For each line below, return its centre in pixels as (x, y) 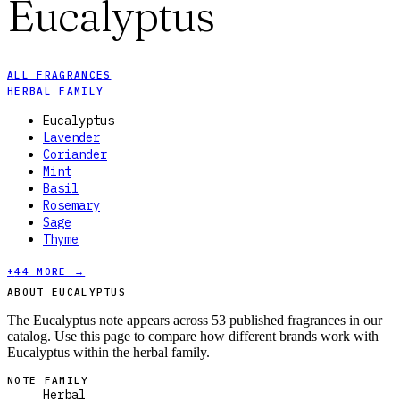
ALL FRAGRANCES (59, 75)
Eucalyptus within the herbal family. (108, 353)
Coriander (75, 155)
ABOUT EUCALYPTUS (67, 292)
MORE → (57, 272)
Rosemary (71, 206)
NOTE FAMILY (48, 381)
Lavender (71, 138)
